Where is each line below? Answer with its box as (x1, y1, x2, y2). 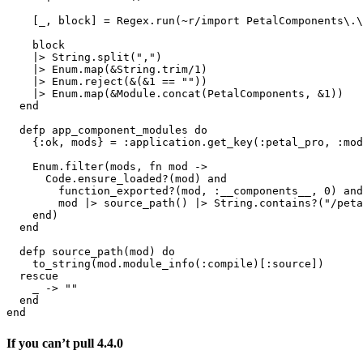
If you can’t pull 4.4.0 (6, 335, 123, 350)
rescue (6, 270, 58, 283)
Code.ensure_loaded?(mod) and (6, 173, 227, 186)
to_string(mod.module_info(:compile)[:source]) (6, 258, 324, 271)
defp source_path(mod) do (6, 246, 175, 258)
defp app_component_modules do (6, 124, 207, 137)
